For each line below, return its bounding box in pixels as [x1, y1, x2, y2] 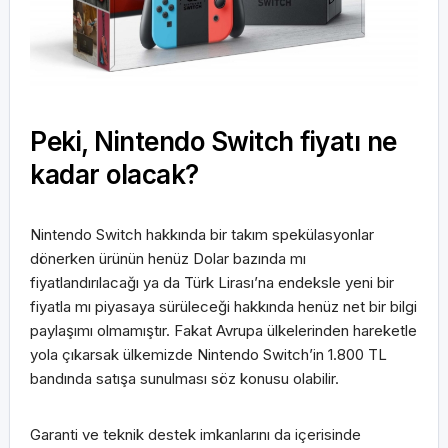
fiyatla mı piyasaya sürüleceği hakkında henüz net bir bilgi [30, 296, 417, 316]
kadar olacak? [30, 158, 199, 190]
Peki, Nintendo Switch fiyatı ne [30, 125, 397, 157]
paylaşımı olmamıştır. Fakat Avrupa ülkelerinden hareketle [30, 320, 417, 340]
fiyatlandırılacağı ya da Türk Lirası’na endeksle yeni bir [30, 272, 394, 292]
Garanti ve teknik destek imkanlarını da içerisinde [30, 424, 361, 444]
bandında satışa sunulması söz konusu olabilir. [30, 368, 339, 388]
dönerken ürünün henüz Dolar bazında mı [30, 248, 306, 268]
